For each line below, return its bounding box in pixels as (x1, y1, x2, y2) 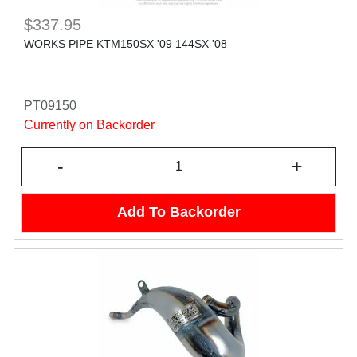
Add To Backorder (116, 204, 241, 221)
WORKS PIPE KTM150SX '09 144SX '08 (24, 37, 227, 50)
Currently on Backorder (24, 117, 155, 131)
